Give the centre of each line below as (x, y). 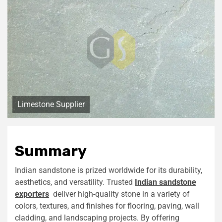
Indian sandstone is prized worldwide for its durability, (109, 170)
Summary (51, 151)
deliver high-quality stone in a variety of (119, 194)
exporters (32, 194)
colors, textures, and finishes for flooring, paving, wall (107, 206)
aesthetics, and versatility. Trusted (75, 182)
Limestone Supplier (51, 104)
